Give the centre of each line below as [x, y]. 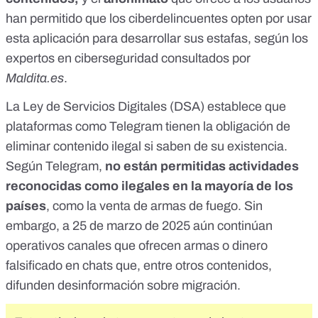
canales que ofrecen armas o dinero [168, 246]
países [26, 206]
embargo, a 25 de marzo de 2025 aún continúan [139, 226]
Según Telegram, [55, 166]
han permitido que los [67, 19]
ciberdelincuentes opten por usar [220, 19]
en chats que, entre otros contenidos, [167, 266]
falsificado [34, 266]
